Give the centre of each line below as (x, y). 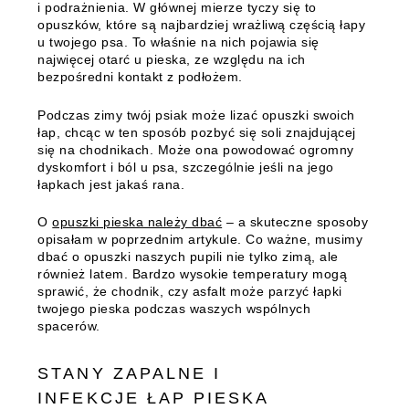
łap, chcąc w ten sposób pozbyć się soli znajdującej (197, 132)
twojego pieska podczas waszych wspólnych (174, 309)
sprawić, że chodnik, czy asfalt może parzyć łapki (190, 292)
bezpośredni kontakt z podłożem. (140, 77)
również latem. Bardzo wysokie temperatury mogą (193, 274)
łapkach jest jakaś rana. (111, 184)
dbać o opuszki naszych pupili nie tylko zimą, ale (188, 257)
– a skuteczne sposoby (295, 222)
